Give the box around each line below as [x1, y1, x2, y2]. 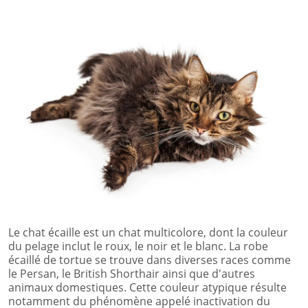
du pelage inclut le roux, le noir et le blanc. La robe [8, 238, 268, 254]
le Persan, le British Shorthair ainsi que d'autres [8, 265, 255, 281]
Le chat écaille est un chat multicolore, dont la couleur [8, 224, 288, 240]
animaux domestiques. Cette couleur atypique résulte [8, 279, 287, 295]
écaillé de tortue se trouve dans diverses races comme [8, 252, 291, 267]
